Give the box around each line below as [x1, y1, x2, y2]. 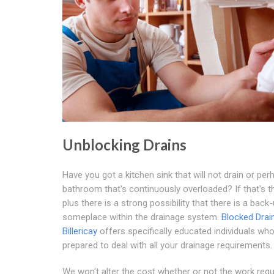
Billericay [62, 225, 97, 237]
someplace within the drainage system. [62, 211, 221, 223]
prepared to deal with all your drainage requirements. [62, 239, 272, 251]
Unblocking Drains [62, 135, 187, 154]
